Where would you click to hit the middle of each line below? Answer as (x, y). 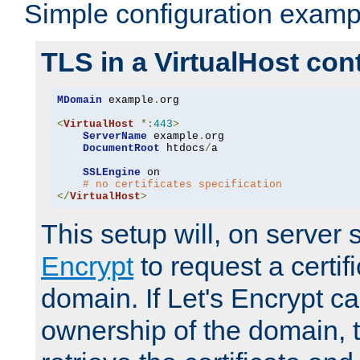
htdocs (182, 148)
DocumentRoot (121, 148)
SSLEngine (111, 172)
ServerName (115, 136)
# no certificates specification (182, 184)
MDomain (79, 100)
